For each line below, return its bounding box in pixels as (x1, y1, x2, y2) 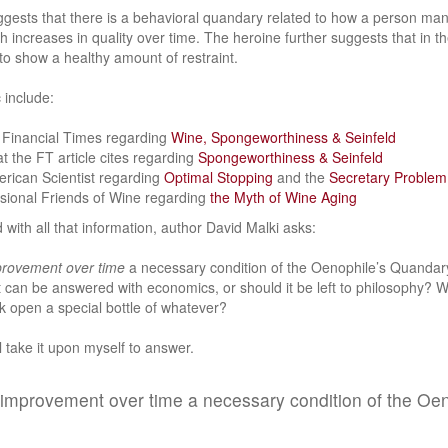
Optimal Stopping (164, 167, 273, 187)
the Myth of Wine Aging (210, 187, 357, 207)
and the (273, 167, 329, 187)
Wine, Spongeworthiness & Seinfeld (171, 127, 396, 147)
